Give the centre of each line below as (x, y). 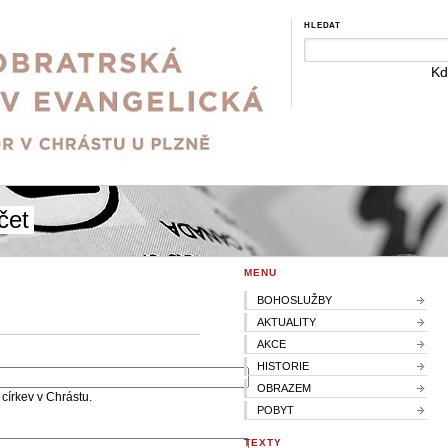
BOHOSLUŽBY (294, 299)
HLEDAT (323, 25)
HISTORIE (283, 365)
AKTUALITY (286, 321)
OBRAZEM (284, 387)
